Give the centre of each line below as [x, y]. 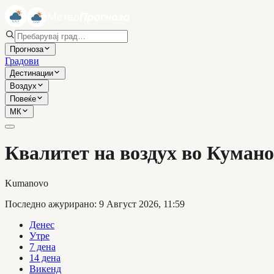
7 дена [43, 246]
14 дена [45, 257]
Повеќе [23, 99]
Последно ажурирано [50, 204]
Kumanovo [27, 183]
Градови [22, 61]
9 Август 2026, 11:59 [142, 204]
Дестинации [31, 73]
